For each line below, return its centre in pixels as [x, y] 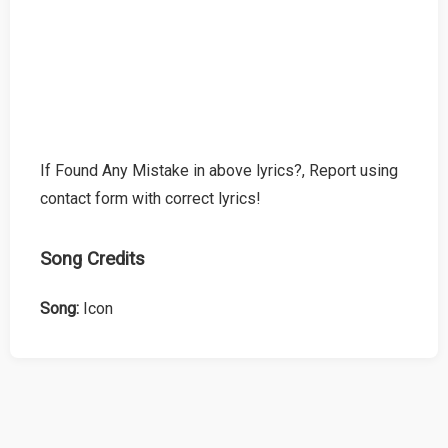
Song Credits [92, 258]
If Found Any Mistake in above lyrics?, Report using [219, 170]
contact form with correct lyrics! [150, 198]
